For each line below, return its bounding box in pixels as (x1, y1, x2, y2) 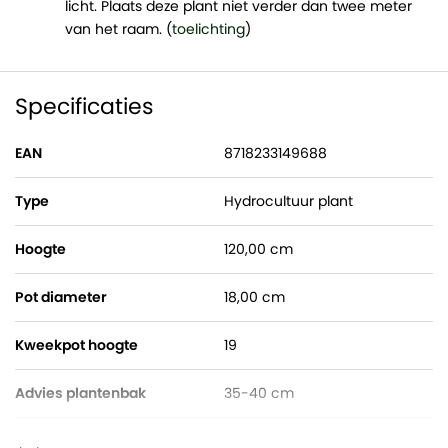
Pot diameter (15, 287, 107, 307)
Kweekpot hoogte (15, 335, 138, 355)
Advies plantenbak (15, 383, 146, 403)
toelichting (172, 19, 245, 39)
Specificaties (15, 91, 153, 122)
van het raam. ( (65, 19, 172, 39)
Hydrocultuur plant (224, 191, 353, 211)
